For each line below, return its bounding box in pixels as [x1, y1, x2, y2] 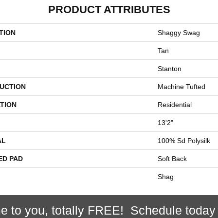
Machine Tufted [158, 83, 205, 91]
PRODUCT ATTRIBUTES [48, 3, 170, 16]
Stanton [158, 65, 182, 73]
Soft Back [158, 155, 187, 163]
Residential [158, 101, 192, 109]
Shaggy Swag [158, 29, 200, 36]
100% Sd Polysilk [158, 137, 210, 145]
